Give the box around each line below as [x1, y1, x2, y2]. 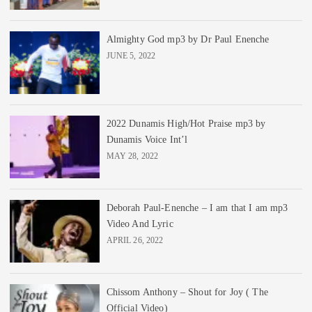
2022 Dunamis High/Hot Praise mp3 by [106, 117, 266, 129]
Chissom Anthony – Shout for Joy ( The [106, 286, 268, 297]
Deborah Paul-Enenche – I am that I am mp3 [106, 201, 288, 213]
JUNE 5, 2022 [106, 50, 156, 61]
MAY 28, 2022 [106, 150, 159, 161]
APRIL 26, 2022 [106, 235, 164, 245]
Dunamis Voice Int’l [106, 133, 188, 145]
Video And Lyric [106, 217, 173, 229]
